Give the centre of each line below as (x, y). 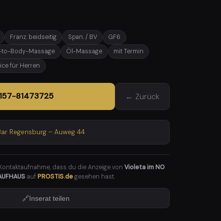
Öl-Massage (84, 52)
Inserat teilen (50, 198)
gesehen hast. (94, 176)
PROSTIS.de (55, 176)
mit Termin (128, 52)
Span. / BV (82, 37)
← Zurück (142, 96)
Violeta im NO (145, 167)
